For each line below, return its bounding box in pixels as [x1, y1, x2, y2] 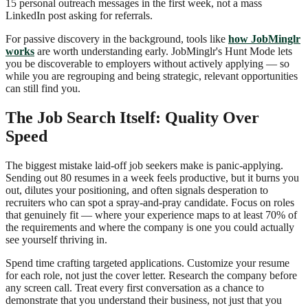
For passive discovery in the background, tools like [5, 33, 228, 45]
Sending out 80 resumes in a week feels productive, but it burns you [5, 172, 299, 184]
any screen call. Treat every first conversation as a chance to [5, 282, 264, 294]
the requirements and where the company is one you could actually [5, 221, 294, 234]
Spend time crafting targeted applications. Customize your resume [5, 257, 289, 269]
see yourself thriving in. [5, 234, 107, 246]
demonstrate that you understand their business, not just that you [5, 294, 282, 307]
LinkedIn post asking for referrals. [5, 10, 153, 22]
